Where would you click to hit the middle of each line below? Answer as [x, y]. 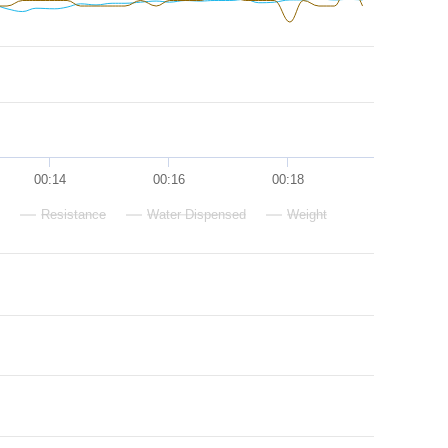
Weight [307, 214]
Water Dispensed [196, 214]
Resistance [73, 214]
